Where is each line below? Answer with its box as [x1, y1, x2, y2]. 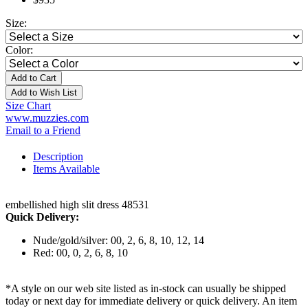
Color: [5, 44, 33, 56]
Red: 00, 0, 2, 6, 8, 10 [33, 247, 128, 259]
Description [33, 151, 83, 163]
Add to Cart [11, 73, 56, 84]
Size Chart [5, 100, 51, 112]
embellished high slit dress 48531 [5, 199, 149, 211]
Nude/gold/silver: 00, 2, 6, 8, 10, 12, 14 [33, 234, 204, 247]
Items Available [33, 163, 100, 175]
